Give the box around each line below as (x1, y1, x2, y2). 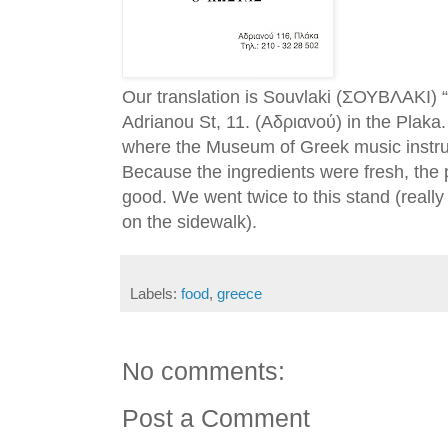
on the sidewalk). (122, 212, 257, 233)
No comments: (122, 357, 285, 386)
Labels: (130, 286, 181, 303)
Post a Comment (122, 404, 310, 433)
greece (217, 286, 262, 303)
